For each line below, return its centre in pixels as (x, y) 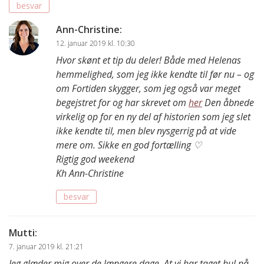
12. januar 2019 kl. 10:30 (95, 43)
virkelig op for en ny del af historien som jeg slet (153, 116)
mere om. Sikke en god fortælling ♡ (129, 145)
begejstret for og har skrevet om (122, 102)
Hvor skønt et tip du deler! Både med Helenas (148, 60)
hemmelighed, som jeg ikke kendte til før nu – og (155, 74)
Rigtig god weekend (95, 159)
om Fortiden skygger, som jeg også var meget (148, 88)
